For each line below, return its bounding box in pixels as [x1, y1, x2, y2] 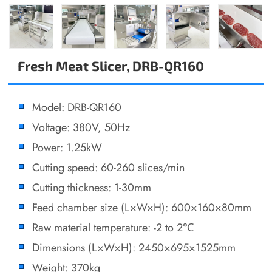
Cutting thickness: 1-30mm [32, 179, 152, 196]
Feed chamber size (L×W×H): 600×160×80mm [32, 199, 252, 216]
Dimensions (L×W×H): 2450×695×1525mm [32, 239, 236, 256]
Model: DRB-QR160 [32, 99, 122, 116]
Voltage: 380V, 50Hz [32, 119, 131, 136]
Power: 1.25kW [32, 139, 103, 156]
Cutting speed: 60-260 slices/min [32, 159, 185, 176]
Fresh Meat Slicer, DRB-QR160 [18, 58, 205, 75]
